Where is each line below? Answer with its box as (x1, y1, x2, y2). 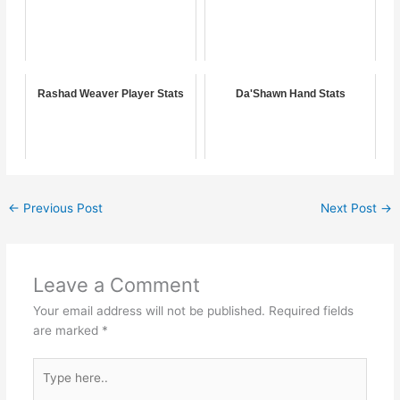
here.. (31, 379, 65, 395)
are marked (32, 322, 102, 337)
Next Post (320, 200, 380, 215)
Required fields (268, 303, 354, 318)
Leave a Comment (32, 272, 200, 296)
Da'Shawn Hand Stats (235, 87, 346, 100)
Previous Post (20, 200, 104, 215)
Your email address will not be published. (32, 303, 265, 318)
